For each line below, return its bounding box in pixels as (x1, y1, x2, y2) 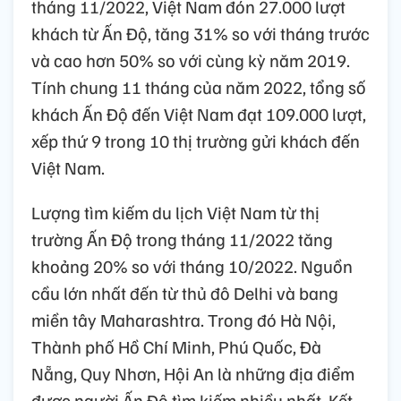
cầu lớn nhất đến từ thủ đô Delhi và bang (31, 281, 338, 305)
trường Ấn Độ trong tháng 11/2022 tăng (31, 227, 333, 252)
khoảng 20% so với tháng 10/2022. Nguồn (31, 254, 353, 278)
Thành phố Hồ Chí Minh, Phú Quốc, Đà (31, 335, 321, 359)
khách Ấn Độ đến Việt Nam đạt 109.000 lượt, (31, 102, 366, 126)
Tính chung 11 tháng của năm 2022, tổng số (31, 75, 366, 99)
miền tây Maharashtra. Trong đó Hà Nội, (31, 308, 336, 332)
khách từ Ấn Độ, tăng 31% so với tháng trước (31, 21, 370, 46)
